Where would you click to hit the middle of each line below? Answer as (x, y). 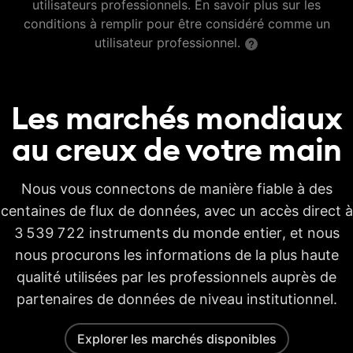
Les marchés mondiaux (176, 118)
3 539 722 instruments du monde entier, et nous (176, 233)
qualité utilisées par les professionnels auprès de (176, 277)
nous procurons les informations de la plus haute (176, 255)
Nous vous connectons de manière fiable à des (176, 189)
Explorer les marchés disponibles (176, 339)
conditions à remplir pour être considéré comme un (176, 24)
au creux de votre (137, 149)
